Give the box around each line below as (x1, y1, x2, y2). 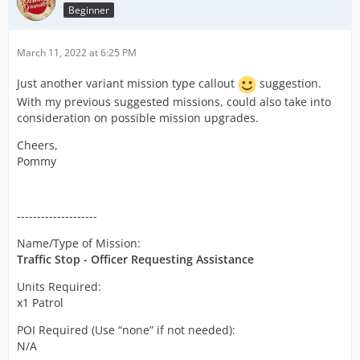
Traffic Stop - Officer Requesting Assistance (17, 252, 254, 267)
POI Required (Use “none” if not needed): (17, 322, 235, 337)
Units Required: (17, 279, 101, 294)
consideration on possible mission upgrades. (17, 110, 259, 125)
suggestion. (256, 76, 321, 92)
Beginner (68, 2, 109, 17)
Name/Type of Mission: (17, 235, 141, 251)
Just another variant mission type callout (17, 76, 238, 92)
